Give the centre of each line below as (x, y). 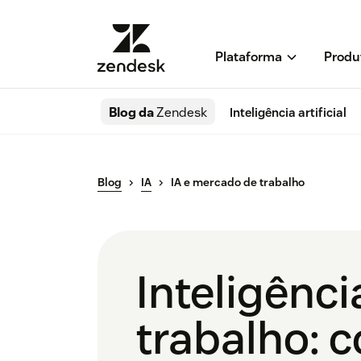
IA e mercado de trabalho (238, 183)
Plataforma (248, 57)
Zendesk (182, 113)
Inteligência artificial (288, 113)
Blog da (133, 113)
